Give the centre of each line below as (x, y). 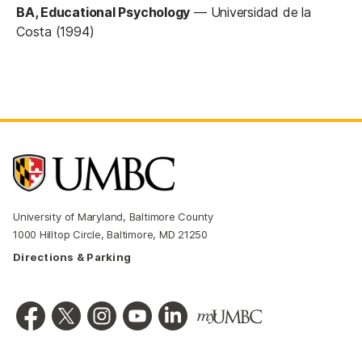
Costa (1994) (55, 31)
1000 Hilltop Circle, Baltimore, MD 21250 (111, 234)
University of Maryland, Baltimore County (114, 216)
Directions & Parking (72, 257)
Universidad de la (261, 12)
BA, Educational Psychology (103, 12)
